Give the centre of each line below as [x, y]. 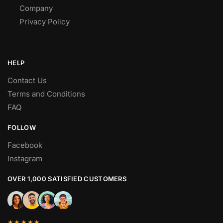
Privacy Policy [45, 22]
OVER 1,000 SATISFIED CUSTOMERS [67, 178]
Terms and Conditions [46, 94]
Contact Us [27, 80]
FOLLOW [22, 127]
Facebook [25, 145]
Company [36, 8]
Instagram [25, 158]
